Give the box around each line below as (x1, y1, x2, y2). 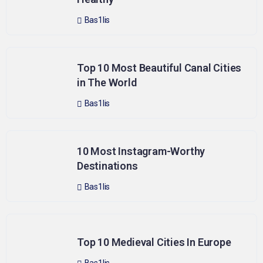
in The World (77, 76, 137, 89)
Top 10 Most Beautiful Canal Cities (77, 62, 242, 75)
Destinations (77, 160, 138, 173)
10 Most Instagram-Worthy (77, 145, 205, 158)
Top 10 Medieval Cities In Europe (77, 235, 231, 248)
